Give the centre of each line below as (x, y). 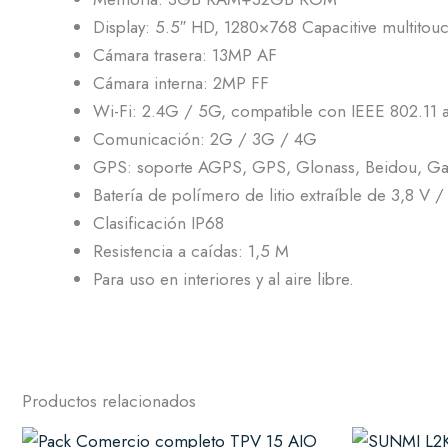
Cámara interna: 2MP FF (181, 83)
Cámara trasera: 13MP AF (185, 55)
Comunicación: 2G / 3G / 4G (205, 139)
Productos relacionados (109, 400)
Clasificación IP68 (158, 223)
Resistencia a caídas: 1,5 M (191, 251)
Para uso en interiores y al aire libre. (223, 279)
